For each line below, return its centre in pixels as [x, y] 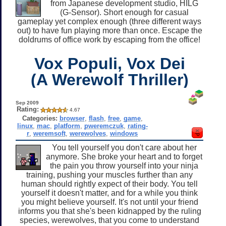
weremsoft [50, 133]
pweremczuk [104, 126]
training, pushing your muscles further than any [109, 175]
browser [72, 118]
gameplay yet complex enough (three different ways [109, 21]
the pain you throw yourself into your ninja [124, 165]
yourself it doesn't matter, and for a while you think [109, 193]
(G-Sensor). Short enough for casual [124, 12]
